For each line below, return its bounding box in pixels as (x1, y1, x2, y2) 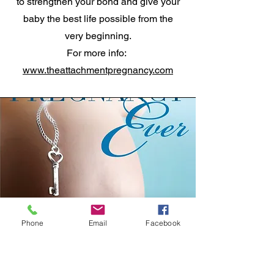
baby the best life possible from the (23, 12, 173, 24)
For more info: (67, 46, 129, 59)
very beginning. (64, 29, 131, 42)
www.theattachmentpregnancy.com (23, 64, 173, 76)
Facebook (146, 218, 180, 228)
